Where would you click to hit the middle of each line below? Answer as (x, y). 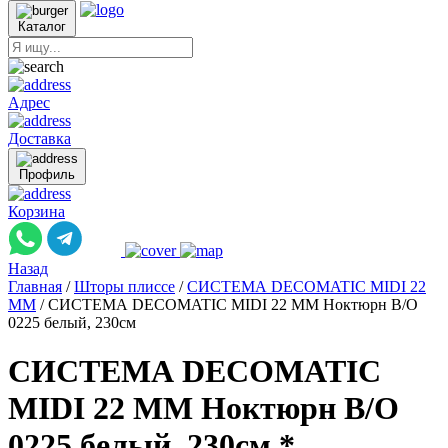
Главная (35, 286)
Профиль (47, 174)
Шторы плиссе (124, 286)
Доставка (39, 138)
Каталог (42, 26)
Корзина (36, 211)
